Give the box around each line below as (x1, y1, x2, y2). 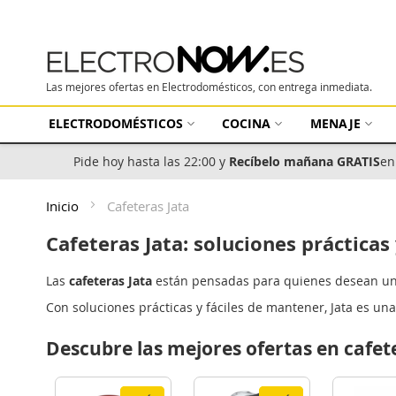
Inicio (46, 197, 82, 215)
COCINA (222, 115, 271, 132)
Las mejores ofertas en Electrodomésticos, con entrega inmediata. (46, 80, 372, 94)
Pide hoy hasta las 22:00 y (73, 153, 229, 170)
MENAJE (309, 115, 361, 132)
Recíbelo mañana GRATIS (229, 153, 380, 170)
